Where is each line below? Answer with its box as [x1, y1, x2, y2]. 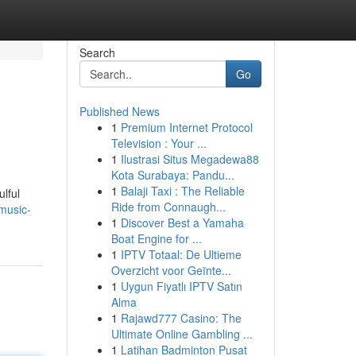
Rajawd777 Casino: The [120, 310, 242, 326]
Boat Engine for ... [110, 230, 202, 246]
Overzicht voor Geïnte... [110, 262, 231, 278]
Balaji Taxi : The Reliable [120, 183, 245, 199]
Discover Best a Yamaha [120, 215, 244, 230]
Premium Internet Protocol [120, 119, 253, 135]
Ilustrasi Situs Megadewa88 [120, 151, 259, 167]
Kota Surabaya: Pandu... [110, 167, 234, 183]
